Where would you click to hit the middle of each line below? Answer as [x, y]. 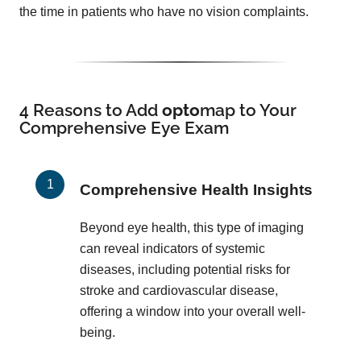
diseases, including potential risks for [185, 270]
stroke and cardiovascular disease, [179, 290]
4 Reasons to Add [91, 110]
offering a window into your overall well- [193, 311]
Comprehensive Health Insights [196, 190]
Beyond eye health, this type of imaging [192, 228]
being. [98, 332]
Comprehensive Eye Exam [124, 128]
